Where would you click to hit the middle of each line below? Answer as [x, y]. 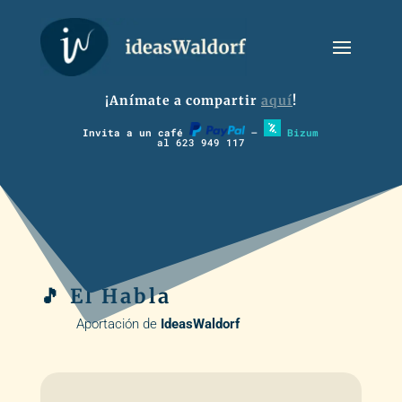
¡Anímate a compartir [183, 100]
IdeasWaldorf [200, 324]
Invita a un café [136, 133]
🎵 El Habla [105, 297]
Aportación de [118, 324]
